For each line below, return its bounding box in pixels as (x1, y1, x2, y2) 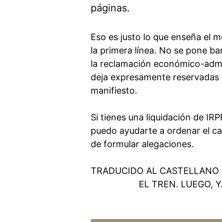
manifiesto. (91, 85, 137, 96)
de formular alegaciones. (91, 138, 194, 149)
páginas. (91, 1, 130, 14)
